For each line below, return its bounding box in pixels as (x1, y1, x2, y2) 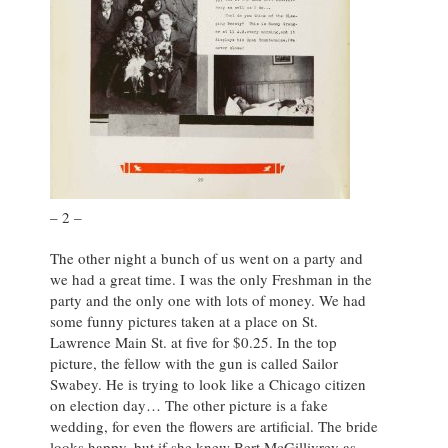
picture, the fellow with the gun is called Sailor (50, 352, 338, 373)
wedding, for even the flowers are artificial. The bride (50, 415, 378, 436)
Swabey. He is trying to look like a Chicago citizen (50, 373, 366, 394)
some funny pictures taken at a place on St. (50, 310, 318, 331)
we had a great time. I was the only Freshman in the (50, 268, 372, 289)
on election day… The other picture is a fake (50, 394, 328, 415)
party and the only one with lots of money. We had (50, 289, 366, 310)
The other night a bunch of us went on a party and (50, 247, 363, 268)
